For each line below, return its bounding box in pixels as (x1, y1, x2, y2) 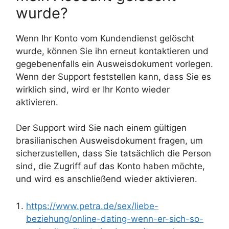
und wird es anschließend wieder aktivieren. (16, 174, 197, 185)
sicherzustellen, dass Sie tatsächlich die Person (16, 148, 211, 159)
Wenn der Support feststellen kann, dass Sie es (16, 72, 211, 82)
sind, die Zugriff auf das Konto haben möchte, (16, 161, 205, 172)
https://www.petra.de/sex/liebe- (26, 200, 158, 211)
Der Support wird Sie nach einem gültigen (16, 123, 187, 133)
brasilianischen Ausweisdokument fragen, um (16, 135, 203, 146)
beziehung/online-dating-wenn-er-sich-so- (26, 213, 203, 224)
